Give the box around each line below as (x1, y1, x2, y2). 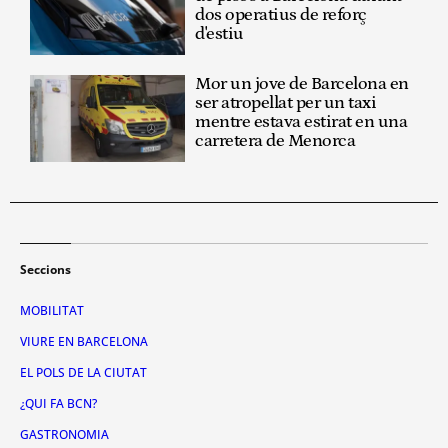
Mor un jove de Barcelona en (195, 74, 409, 95)
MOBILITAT (20, 302, 84, 320)
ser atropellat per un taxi (195, 93, 377, 114)
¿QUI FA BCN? (20, 395, 97, 413)
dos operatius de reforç (195, 4, 367, 25)
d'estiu (195, 23, 244, 44)
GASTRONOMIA (20, 426, 109, 444)
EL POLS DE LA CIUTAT (20, 364, 147, 382)
